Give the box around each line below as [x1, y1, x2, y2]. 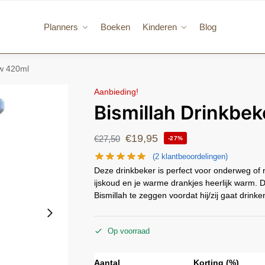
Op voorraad [107, 226, 150, 235]
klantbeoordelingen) [159, 152, 228, 161]
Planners [43, 22, 78, 32]
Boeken [101, 22, 131, 32]
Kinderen [142, 22, 177, 32]
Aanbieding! [93, 87, 138, 96]
